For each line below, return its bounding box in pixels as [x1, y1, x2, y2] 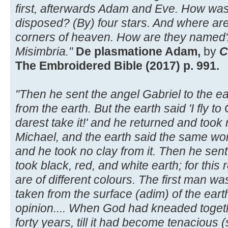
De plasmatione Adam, [76, 44, 201, 58]
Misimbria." [15, 44, 73, 58]
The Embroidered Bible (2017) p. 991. [15, 59, 219, 72]
